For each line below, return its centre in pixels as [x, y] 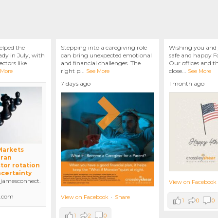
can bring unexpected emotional [106, 55]
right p [70, 71]
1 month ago [187, 84]
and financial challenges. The [100, 63]
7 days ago [75, 84]
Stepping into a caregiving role [104, 48]
